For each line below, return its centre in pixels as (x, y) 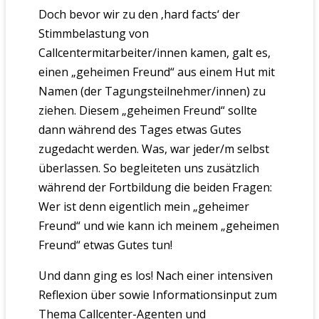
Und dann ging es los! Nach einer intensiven (155, 275)
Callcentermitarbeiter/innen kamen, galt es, (154, 52)
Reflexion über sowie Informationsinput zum (157, 294)
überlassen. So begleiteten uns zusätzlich (148, 168)
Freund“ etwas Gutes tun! (105, 245)
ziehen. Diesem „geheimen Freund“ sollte (147, 110)
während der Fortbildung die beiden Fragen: (155, 187)
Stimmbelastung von (93, 33)
